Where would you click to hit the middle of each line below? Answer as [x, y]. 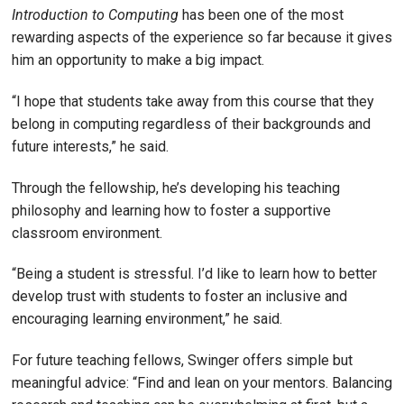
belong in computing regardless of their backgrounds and [191, 124]
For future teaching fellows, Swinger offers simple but [182, 361]
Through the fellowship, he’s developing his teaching [176, 188]
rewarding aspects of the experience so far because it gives [202, 37]
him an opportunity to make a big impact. [140, 60]
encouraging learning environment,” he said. [147, 319]
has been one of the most [261, 15]
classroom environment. [89, 233]
